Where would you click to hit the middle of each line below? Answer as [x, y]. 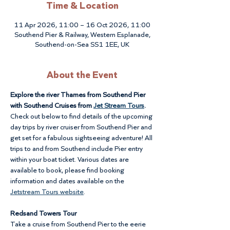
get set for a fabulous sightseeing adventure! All [82, 138]
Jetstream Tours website [47, 191]
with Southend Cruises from [52, 105]
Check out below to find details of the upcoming [82, 116]
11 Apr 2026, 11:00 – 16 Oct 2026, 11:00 [82, 25]
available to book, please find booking [68, 170]
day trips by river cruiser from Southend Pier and [82, 127]
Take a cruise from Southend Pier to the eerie [79, 224]
